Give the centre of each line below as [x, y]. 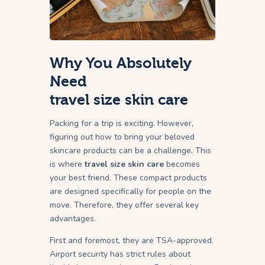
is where [67, 164]
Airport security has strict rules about [120, 254]
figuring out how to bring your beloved [122, 137]
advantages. [73, 219]
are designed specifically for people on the [130, 192]
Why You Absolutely [121, 63]
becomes [182, 164]
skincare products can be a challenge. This [130, 151]
